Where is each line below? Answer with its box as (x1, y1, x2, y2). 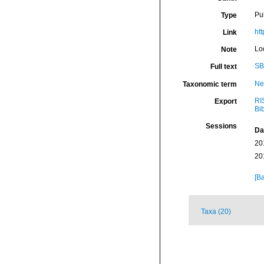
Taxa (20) (201, 207, 231, 216)
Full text (210, 62, 237, 71)
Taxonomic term (182, 80, 237, 88)
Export (214, 97, 237, 105)
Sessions (205, 122, 237, 130)
